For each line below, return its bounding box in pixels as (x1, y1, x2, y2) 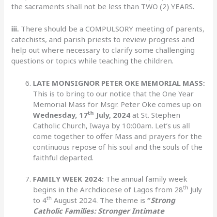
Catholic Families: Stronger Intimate (33, 206, 165, 216)
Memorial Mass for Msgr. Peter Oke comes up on (33, 99, 202, 109)
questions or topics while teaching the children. (11, 55, 174, 65)
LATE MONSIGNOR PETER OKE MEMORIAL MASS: (33, 77, 205, 88)
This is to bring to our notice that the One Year (33, 88, 194, 98)
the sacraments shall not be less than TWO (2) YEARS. (11, 1, 195, 11)
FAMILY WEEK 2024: (33, 174, 106, 184)
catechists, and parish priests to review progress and (11, 34, 195, 44)
